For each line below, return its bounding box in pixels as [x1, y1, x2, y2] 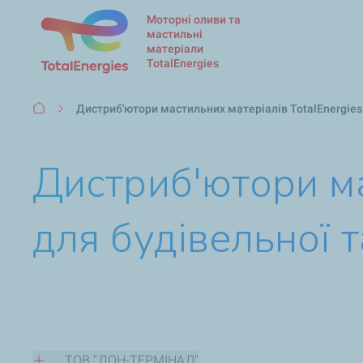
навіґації [32, 118, 84, 135]
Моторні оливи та [147, 12, 241, 26]
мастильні [147, 27, 203, 41]
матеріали [147, 41, 203, 55]
